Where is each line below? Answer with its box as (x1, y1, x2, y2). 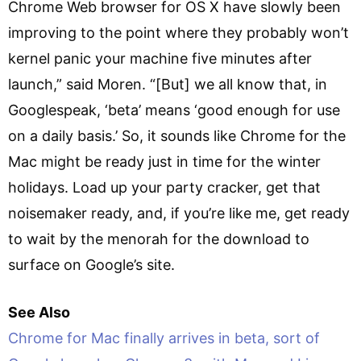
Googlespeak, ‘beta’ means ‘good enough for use (8, 101, 340, 118)
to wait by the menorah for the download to (8, 230, 309, 247)
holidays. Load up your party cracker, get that (8, 178, 321, 196)
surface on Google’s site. (8, 255, 175, 273)
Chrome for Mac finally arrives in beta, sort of (8, 329, 320, 346)
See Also (8, 303, 70, 321)
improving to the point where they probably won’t (8, 23, 349, 41)
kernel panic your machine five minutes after (8, 49, 312, 67)
